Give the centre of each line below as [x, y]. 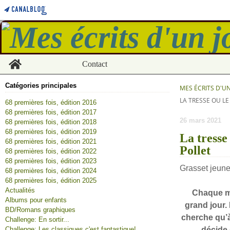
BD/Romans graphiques [40, 210]
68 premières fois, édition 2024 [51, 171]
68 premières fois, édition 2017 [51, 112]
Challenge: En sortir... [37, 219]
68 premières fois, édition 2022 [51, 151]
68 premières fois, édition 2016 [51, 102]
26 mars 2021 [200, 120]
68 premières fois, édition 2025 [51, 180]
